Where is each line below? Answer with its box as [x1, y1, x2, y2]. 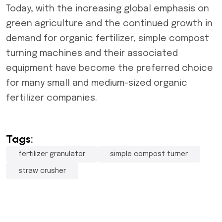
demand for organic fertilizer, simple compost [6, 34, 209, 43]
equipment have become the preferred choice [6, 64, 213, 73]
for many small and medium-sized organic [6, 79, 187, 88]
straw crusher [18, 167, 66, 174]
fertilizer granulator [18, 151, 85, 158]
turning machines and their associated [6, 49, 178, 58]
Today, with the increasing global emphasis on [6, 4, 209, 13]
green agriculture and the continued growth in [6, 19, 213, 28]
